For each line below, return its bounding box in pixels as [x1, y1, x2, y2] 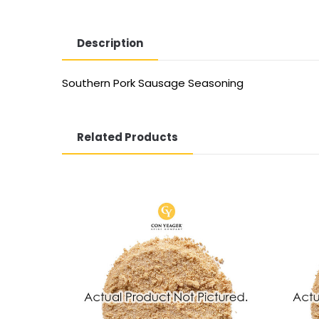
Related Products [77, 130, 178, 145]
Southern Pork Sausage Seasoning [62, 75, 244, 91]
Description [77, 36, 143, 51]
